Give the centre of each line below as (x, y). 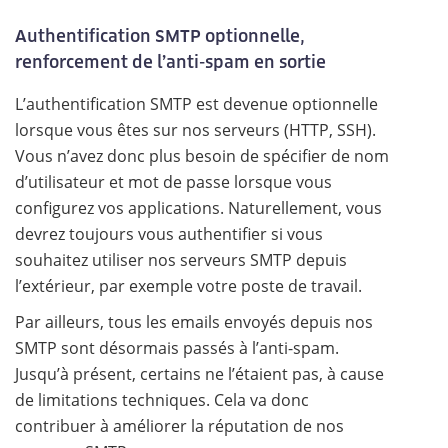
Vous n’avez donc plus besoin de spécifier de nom (202, 156)
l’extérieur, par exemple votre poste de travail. (188, 286)
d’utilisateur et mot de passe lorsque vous (173, 182)
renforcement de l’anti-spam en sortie (170, 61)
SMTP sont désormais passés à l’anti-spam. (177, 348)
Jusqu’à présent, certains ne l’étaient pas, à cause (199, 374)
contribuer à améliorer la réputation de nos (179, 426)
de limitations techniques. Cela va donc (162, 400)
